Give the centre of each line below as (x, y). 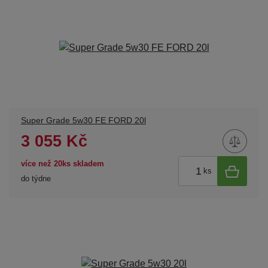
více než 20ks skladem (63, 163)
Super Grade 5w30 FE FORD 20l (83, 121)
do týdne (36, 178)
